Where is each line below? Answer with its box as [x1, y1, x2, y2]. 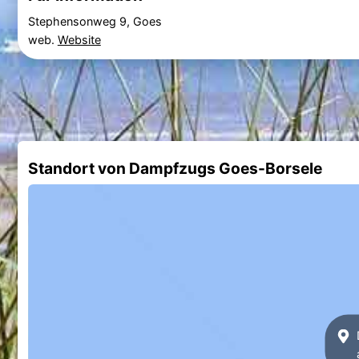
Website [57, 32, 101, 46]
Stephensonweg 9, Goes [27, 14, 162, 28]
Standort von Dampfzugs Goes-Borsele [27, 158, 322, 178]
